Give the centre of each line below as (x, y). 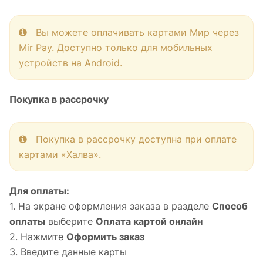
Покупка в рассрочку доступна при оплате (132, 139)
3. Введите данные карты (68, 252)
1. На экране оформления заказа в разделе (111, 206)
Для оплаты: (39, 191)
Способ (230, 206)
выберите (70, 221)
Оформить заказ (105, 237)
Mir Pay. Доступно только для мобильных (116, 48)
